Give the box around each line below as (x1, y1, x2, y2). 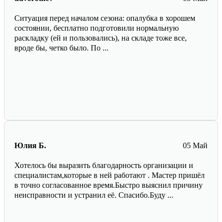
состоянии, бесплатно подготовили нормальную (14, 24, 179, 33)
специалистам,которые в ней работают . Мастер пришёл (14, 171, 205, 180)
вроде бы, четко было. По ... (14, 44, 109, 53)
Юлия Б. (14, 141, 46, 150)
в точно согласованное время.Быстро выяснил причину (14, 181, 203, 190)
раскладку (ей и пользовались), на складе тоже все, (14, 34, 187, 43)
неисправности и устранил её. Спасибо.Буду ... (14, 191, 173, 200)
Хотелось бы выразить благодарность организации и (14, 161, 193, 170)
